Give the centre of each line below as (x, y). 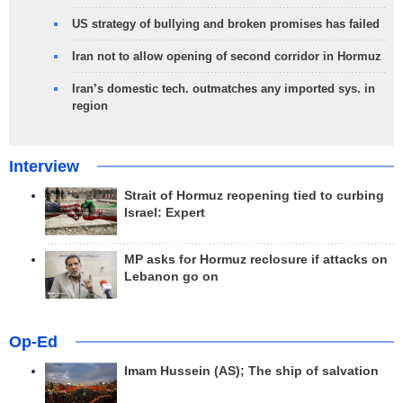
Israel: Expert (165, 213)
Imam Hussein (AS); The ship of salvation (251, 371)
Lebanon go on (171, 276)
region (90, 106)
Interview (44, 167)
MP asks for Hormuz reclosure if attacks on (256, 259)
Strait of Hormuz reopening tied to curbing (254, 196)
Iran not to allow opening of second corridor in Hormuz (227, 57)
